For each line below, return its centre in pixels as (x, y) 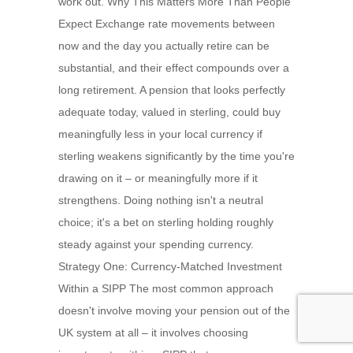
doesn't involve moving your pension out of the (174, 310)
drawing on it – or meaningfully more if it (158, 178)
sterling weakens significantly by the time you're (176, 156)
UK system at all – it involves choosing (153, 333)
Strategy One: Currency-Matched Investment (170, 266)
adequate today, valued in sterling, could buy (169, 112)
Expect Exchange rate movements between (167, 24)
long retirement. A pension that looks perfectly (172, 90)
